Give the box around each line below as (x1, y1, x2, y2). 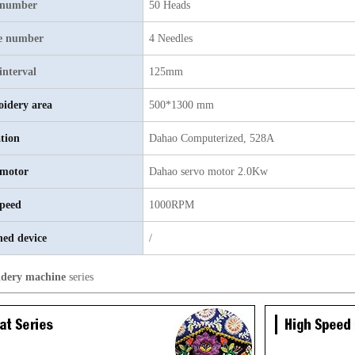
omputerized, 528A (188, 132, 277, 144)
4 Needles (149, 32, 193, 44)
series (66, 271, 94, 283)
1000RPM (149, 199, 194, 211)
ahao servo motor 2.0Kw (157, 166, 268, 177)
